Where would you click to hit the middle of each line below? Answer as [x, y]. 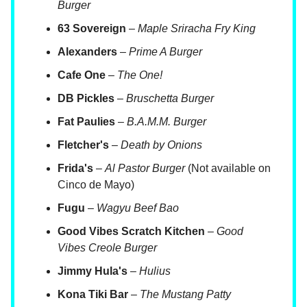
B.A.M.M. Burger [167, 122]
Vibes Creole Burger [107, 248]
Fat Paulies [86, 122]
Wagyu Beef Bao [138, 208]
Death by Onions [161, 145]
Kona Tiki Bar [93, 295]
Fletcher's [83, 145]
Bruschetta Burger [170, 99]
